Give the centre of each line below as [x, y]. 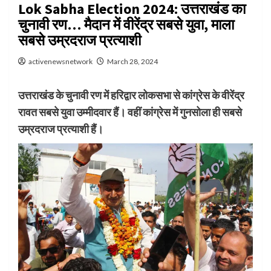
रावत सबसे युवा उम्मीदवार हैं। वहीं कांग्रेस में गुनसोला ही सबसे [130, 112]
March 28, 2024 [132, 61]
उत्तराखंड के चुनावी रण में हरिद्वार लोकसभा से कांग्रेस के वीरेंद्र [131, 95]
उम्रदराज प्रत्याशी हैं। [61, 129]
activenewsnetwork [60, 61]
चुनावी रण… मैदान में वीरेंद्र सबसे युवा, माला [126, 24]
